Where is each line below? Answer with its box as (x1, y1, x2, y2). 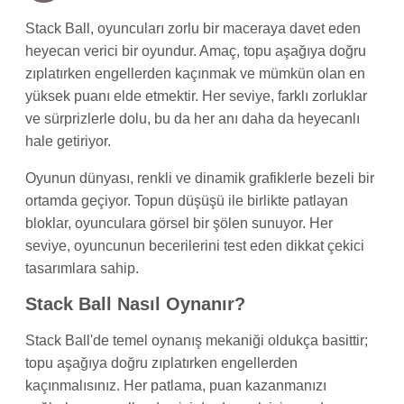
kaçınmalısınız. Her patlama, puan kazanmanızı (25, 378, 326, 394)
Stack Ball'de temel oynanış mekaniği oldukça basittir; (25, 333, 368, 349)
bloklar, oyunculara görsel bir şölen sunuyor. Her (25, 215, 333, 231)
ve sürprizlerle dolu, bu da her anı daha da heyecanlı (25, 110, 360, 126)
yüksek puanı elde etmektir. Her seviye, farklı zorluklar (25, 87, 367, 104)
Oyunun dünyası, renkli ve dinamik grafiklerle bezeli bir (25, 170, 374, 186)
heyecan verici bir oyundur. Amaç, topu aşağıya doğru (25, 42, 366, 59)
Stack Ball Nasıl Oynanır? (25, 294, 245, 315)
